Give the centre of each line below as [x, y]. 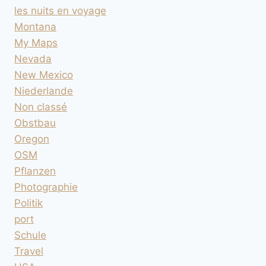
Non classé [41, 107]
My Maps [36, 43]
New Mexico [44, 75]
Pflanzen [35, 171]
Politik [28, 203]
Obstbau [35, 123]
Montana [35, 27]
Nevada [33, 59]
